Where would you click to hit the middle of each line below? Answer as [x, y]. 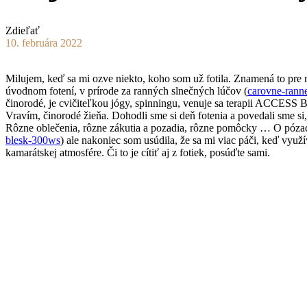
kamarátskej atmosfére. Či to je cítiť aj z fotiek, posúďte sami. [138, 153]
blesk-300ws [33, 140]
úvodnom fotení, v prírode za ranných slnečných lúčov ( [126, 91]
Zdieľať [23, 31]
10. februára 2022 [44, 43]
